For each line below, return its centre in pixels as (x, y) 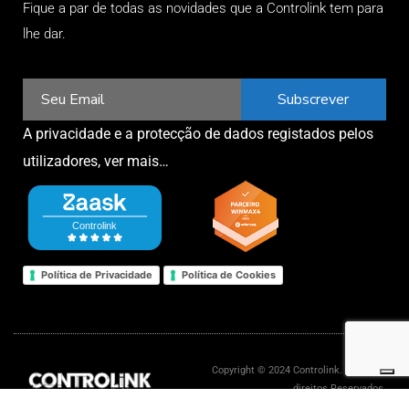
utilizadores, (63, 162)
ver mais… (136, 162)
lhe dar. (44, 34)
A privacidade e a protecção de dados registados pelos (198, 134)
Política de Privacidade (97, 274)
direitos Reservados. (339, 389)
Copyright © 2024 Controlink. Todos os (299, 371)
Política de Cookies (229, 274)
